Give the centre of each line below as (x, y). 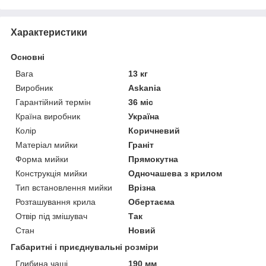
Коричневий (154, 130)
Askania (145, 88)
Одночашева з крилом (175, 173)
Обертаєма (152, 202)
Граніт (141, 145)
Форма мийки (42, 159)
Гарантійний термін (53, 102)
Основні (28, 57)
